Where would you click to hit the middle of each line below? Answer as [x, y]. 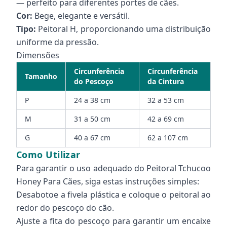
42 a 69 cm [166, 119]
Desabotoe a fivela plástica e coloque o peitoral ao [113, 195]
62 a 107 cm [168, 138]
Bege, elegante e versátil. [81, 16]
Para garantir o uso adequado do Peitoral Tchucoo [113, 168]
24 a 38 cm [92, 100]
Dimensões [38, 55]
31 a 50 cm [92, 119]
